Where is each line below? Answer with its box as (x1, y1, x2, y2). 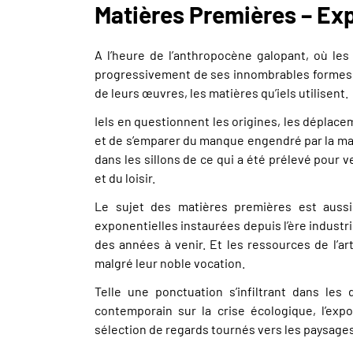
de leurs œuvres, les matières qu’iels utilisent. (95, 85, 348, 100)
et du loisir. (95, 170, 155, 185)
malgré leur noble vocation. (95, 255, 245, 270)
